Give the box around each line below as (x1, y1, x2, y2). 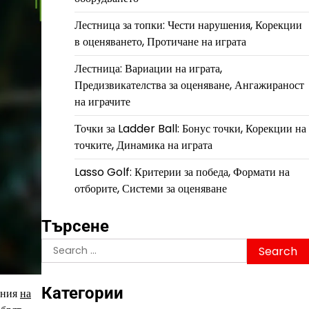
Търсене (41, 217, 109, 236)
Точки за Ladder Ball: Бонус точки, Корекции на (74, 121, 306, 137)
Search (40, 238, 79, 254)
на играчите (74, 94, 130, 110)
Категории (41, 283, 123, 303)
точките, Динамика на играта (74, 137, 212, 153)
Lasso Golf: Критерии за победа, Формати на (74, 164, 290, 180)
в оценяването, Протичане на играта (74, 34, 246, 50)
